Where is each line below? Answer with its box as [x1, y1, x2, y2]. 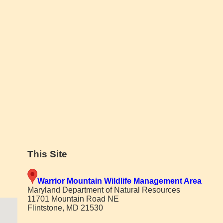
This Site [27, 148, 67, 159]
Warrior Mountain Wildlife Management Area [37, 177, 202, 186]
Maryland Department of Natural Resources [27, 186, 180, 195]
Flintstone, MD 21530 [27, 204, 103, 213]
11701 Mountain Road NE [27, 195, 119, 204]
